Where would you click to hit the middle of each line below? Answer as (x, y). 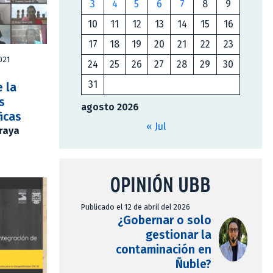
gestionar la (178, 235)
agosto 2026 (110, 107)
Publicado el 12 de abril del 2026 (136, 207)
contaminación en (163, 250)
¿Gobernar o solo (164, 221)
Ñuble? (193, 264)
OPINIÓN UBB (161, 185)
